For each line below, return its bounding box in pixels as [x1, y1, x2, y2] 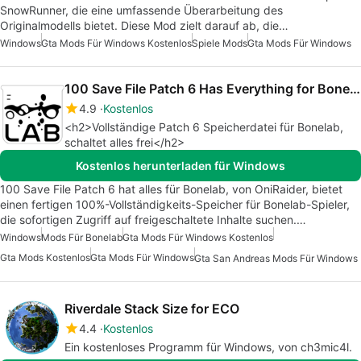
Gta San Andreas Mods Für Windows [194, 251, 358, 264]
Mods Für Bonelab [41, 230, 122, 243]
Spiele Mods [192, 36, 247, 49]
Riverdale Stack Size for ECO [64, 300, 239, 317]
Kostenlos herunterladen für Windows [76, 158, 285, 172]
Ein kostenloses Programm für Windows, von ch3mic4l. [64, 339, 352, 354]
